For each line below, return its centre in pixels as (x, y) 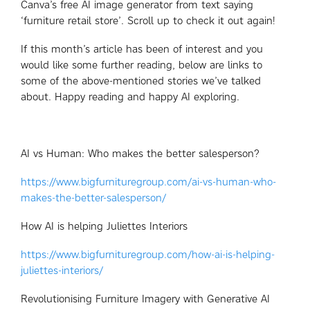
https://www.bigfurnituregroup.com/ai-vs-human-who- (148, 182)
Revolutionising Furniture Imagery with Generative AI (145, 299)
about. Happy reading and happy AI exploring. (130, 97)
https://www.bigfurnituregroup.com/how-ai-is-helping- (148, 254)
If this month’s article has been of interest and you (142, 49)
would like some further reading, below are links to (142, 65)
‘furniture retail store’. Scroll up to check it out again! (148, 20)
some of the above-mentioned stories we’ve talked (141, 81)
